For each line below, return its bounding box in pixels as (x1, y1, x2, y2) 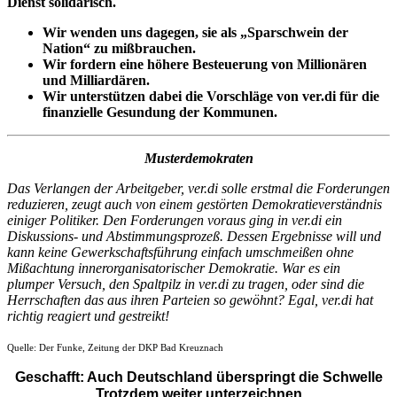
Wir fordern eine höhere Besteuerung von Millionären (43, 56, 367, 72)
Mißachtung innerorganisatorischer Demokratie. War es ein (7, 260, 340, 276)
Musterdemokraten (144, 150, 253, 166)
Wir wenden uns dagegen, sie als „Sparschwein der (43, 24, 348, 40)
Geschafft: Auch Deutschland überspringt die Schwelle (14, 369, 383, 385)
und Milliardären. (43, 72, 150, 88)
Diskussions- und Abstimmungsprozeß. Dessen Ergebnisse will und (7, 228, 381, 244)
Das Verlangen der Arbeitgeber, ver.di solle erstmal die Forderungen (7, 180, 390, 196)
